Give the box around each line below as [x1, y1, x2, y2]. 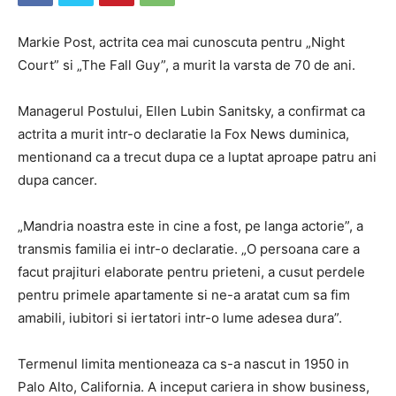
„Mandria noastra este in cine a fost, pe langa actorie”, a [18, 217, 363, 234]
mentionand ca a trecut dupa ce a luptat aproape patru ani [18, 148, 377, 165]
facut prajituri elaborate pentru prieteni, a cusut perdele [18, 263, 365, 280]
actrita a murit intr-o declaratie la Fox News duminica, [18, 126, 349, 142]
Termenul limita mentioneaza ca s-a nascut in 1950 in [18, 355, 349, 372]
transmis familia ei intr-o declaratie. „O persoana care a [18, 240, 360, 257]
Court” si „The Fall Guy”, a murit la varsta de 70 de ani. [18, 57, 355, 73]
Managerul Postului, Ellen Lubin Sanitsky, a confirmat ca [18, 103, 365, 119]
